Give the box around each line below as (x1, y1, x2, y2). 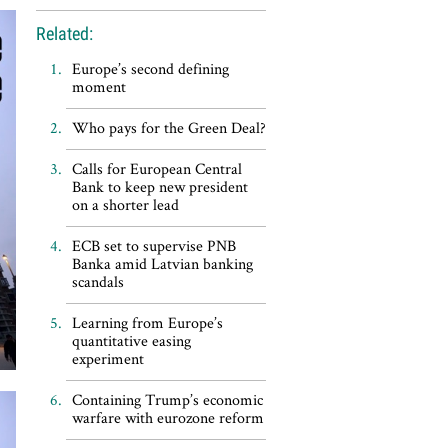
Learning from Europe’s (71, 312, 223, 333)
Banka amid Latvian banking (71, 253, 253, 274)
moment (71, 76, 126, 97)
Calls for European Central (71, 158, 242, 179)
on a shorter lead (71, 194, 179, 215)
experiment (71, 348, 144, 369)
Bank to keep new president (71, 176, 248, 197)
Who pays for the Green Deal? (71, 117, 266, 138)
